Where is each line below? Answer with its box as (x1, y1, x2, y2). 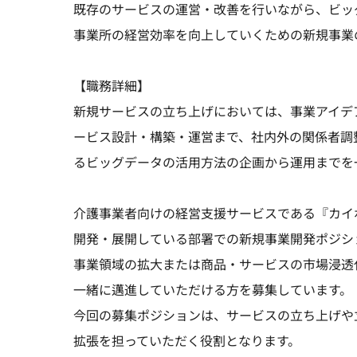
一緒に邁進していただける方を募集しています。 (73, 282, 352, 298)
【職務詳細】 (73, 78, 150, 94)
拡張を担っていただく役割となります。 (73, 333, 300, 349)
